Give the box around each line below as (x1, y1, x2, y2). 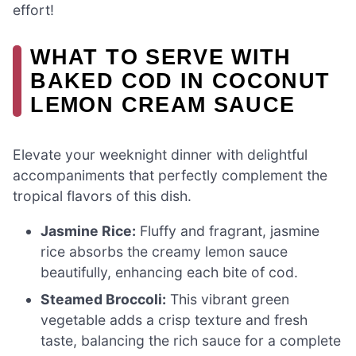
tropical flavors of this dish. (13, 187, 192, 204)
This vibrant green (166, 290, 290, 308)
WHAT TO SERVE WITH (30, 44, 292, 69)
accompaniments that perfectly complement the (13, 166, 327, 184)
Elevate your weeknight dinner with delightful (13, 145, 308, 163)
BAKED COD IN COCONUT (30, 68, 331, 93)
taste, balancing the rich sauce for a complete (41, 331, 342, 349)
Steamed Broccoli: (41, 290, 167, 308)
